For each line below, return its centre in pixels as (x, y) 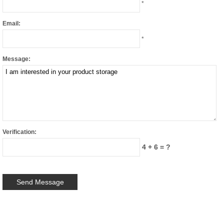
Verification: (19, 132)
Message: (16, 59)
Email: (11, 24)
